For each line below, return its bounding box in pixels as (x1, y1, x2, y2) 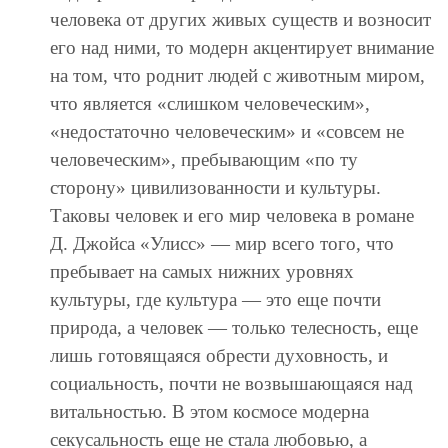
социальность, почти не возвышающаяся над (50, 373, 413, 395)
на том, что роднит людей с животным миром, (50, 65, 425, 87)
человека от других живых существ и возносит (50, 9, 431, 31)
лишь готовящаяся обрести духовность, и (50, 345, 388, 367)
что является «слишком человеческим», (50, 93, 370, 115)
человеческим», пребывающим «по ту (50, 149, 358, 171)
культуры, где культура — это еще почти (50, 289, 381, 311)
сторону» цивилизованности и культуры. (50, 177, 381, 199)
